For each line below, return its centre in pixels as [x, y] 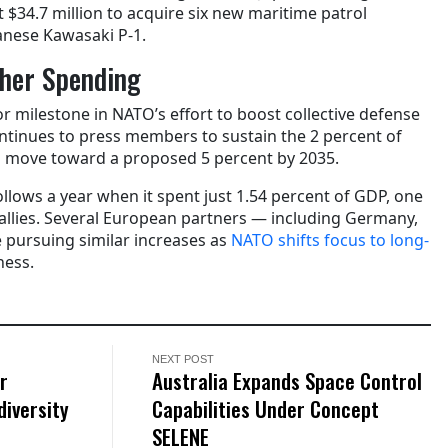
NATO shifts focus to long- [330, 239]
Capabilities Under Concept [266, 408]
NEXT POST [183, 358]
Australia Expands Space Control [287, 380]
